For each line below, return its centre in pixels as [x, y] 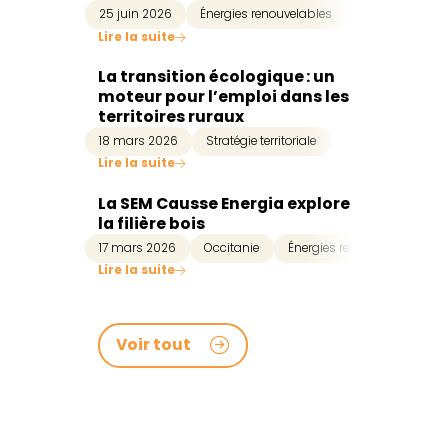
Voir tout [154, 345]
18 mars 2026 [138, 141]
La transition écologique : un [216, 76]
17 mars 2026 [137, 247]
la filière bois [151, 223]
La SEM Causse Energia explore [223, 203]
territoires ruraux [170, 116]
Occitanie [232, 247]
